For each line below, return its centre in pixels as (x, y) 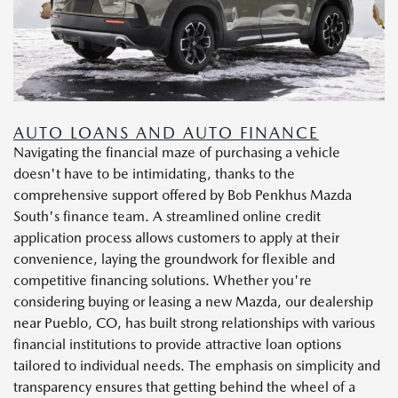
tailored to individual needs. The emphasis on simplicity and (197, 365)
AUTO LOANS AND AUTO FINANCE (166, 132)
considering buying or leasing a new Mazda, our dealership (193, 301)
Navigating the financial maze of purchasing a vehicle (177, 152)
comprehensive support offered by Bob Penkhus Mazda (183, 195)
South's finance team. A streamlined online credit (167, 216)
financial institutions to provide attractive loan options (177, 344)
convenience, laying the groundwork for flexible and (174, 259)
